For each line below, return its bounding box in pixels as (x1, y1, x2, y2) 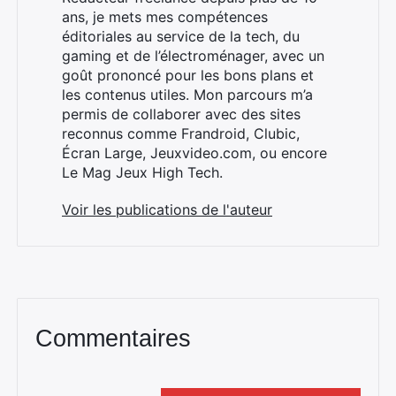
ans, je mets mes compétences (62, 8, 268, 27)
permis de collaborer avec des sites (62, 105, 301, 124)
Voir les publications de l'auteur (62, 201, 272, 219)
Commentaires (35, 325, 191, 353)
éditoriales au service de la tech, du (62, 27, 300, 46)
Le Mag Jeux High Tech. (62, 164, 223, 182)
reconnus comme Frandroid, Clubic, (62, 125, 300, 143)
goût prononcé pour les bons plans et (62, 66, 314, 85)
